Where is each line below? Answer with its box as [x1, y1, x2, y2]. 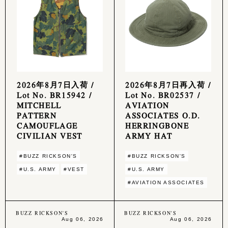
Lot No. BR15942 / [17, 90, 92, 100]
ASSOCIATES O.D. [125, 110, 201, 121]
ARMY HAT [125, 130, 173, 141]
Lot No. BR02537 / [125, 90, 201, 100]
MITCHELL [17, 100, 62, 110]
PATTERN [17, 110, 57, 121]
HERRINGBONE [125, 120, 189, 131]
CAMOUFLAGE [17, 120, 78, 131]
